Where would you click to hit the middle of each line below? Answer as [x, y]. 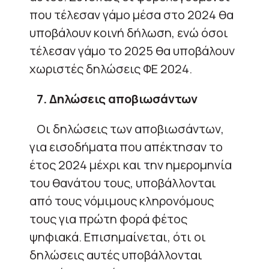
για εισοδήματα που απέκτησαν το [126, 147]
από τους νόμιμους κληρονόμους [122, 201]
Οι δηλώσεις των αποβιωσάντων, [127, 128]
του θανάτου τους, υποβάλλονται [123, 183]
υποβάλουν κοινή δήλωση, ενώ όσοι [129, 32]
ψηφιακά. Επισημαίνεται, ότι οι [118, 237]
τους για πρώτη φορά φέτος [108, 219]
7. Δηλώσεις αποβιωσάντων [117, 98]
